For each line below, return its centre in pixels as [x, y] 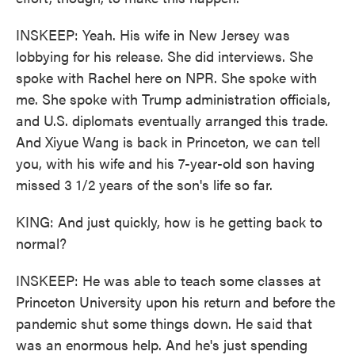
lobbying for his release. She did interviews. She [164, 56]
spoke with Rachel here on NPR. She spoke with [166, 77]
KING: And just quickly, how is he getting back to [169, 221]
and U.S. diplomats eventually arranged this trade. [172, 120]
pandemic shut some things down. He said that [164, 323]
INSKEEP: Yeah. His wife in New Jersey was [153, 34]
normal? [41, 243]
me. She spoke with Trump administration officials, [173, 99]
